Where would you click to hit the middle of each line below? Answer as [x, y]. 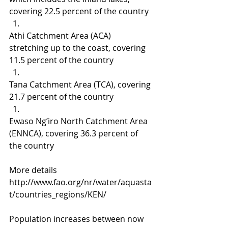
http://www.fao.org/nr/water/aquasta [80, 182]
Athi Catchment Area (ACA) [61, 36]
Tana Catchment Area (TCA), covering [81, 84]
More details [34, 170]
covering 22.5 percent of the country [79, 11]
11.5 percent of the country [61, 60]
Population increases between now [77, 219]
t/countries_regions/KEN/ [58, 194]
